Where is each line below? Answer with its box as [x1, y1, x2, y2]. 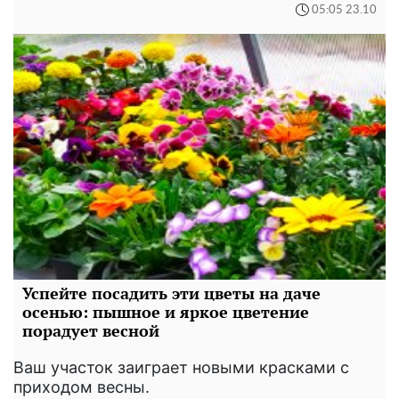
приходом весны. [13, 378, 150, 397]
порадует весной [22, 320, 159, 342]
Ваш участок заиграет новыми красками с [13, 358, 349, 378]
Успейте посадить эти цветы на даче [22, 282, 321, 305]
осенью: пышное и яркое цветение [22, 301, 309, 323]
